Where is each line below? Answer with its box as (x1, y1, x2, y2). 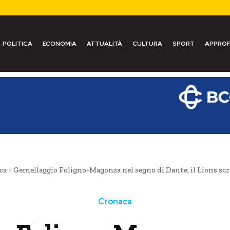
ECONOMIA (42, 40, 76, 48)
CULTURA (132, 40, 162, 48)
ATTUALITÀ (86, 40, 122, 48)
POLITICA (2, 40, 32, 48)
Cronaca (98, 196, 132, 207)
